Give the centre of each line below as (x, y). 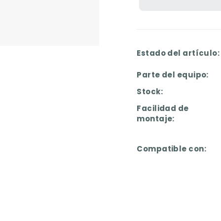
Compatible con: (172, 149)
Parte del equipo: (173, 74)
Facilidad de (163, 108)
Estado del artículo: (178, 53)
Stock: (150, 91)
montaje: (156, 118)
